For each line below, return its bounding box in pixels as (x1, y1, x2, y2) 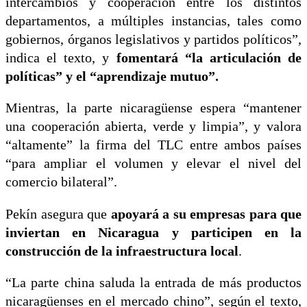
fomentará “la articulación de (109, 50, 302, 65)
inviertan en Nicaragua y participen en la (5, 225, 302, 240)
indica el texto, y (5, 50, 110, 65)
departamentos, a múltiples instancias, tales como (5, 13, 302, 28)
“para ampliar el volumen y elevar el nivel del (5, 156, 302, 171)
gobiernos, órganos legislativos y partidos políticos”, (5, 32, 302, 47)
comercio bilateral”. (5, 175, 117, 190)
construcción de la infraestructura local (5, 243, 238, 258)
